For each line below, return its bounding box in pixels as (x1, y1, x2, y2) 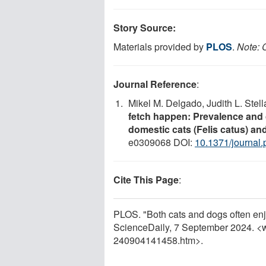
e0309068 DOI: (128, 135, 195, 149)
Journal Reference (113, 77, 197, 91)
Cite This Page (113, 172, 179, 186)
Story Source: (113, 20, 176, 34)
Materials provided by (113, 39, 206, 53)
